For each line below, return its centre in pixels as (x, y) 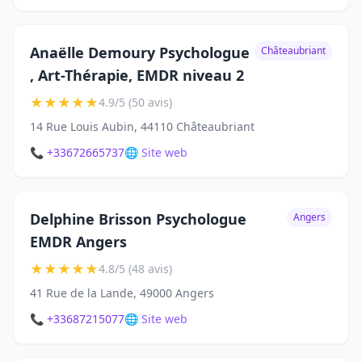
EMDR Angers (78, 242)
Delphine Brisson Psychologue (138, 219)
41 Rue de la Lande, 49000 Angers (122, 293)
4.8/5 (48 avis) (135, 269)
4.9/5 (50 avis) (135, 103)
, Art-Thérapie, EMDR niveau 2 (137, 76)
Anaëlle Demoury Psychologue (140, 53)
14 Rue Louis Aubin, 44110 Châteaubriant (142, 127)
